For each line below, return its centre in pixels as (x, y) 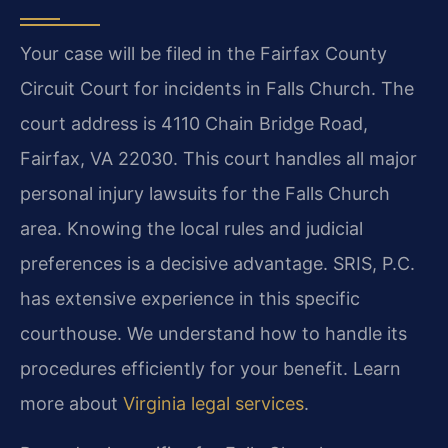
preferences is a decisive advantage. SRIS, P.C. (217, 264)
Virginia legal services (213, 404)
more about (71, 404)
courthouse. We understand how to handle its (213, 334)
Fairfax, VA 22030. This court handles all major (218, 159)
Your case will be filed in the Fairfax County (203, 54)
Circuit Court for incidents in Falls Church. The (217, 89)
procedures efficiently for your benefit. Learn (210, 369)
